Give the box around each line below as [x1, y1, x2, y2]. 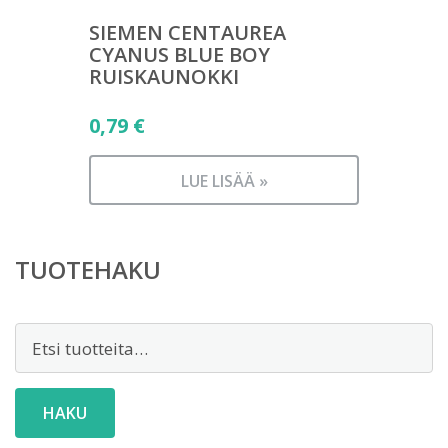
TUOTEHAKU [15, 253, 161, 286]
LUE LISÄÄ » [180, 170, 268, 192]
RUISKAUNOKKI [89, 63, 239, 90]
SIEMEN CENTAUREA [89, 19, 286, 46]
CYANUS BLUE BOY [89, 41, 270, 68]
